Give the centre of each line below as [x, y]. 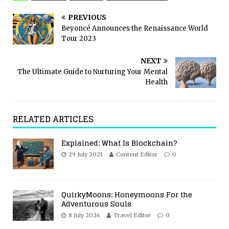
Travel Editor [132, 215]
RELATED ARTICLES [53, 119]
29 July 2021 [86, 154]
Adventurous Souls [96, 203]
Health [156, 82]
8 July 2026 [84, 215]
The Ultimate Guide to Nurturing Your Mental [93, 72]
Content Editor [137, 154]
